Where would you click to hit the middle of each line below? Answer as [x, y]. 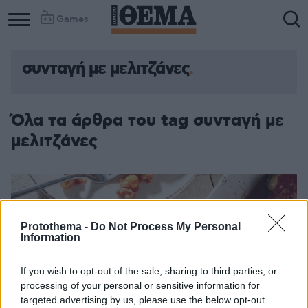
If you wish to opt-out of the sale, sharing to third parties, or [149, 271]
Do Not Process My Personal [166, 226]
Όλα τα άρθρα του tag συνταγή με [147, 121]
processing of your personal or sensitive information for [140, 285]
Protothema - [56, 226]
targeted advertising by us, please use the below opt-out [143, 299]
